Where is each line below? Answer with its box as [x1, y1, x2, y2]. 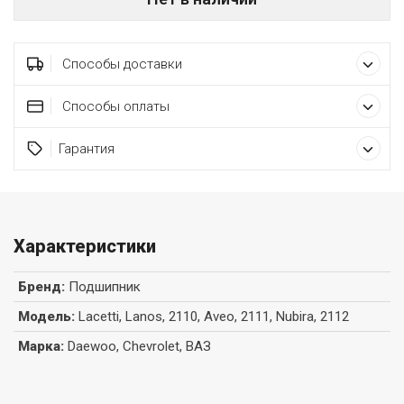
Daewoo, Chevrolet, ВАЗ [68, 338, 211, 355]
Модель [18, 308, 71, 326]
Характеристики [14, 235, 156, 258]
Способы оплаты [58, 98, 170, 115]
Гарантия [58, 141, 115, 158]
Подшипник [69, 279, 141, 296]
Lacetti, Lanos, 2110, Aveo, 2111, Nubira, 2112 [78, 308, 349, 326]
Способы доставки [58, 56, 182, 73]
